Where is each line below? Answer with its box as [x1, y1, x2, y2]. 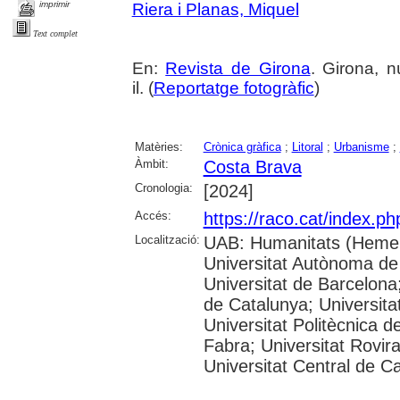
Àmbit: [134, 156, 169, 171]
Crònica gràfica [203, 139, 281, 154]
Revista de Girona [165, 58, 311, 78]
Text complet [33, 29, 78, 39]
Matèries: [134, 139, 183, 154]
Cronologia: [134, 180, 193, 195]
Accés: [134, 208, 171, 222]
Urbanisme [333, 139, 389, 154]
